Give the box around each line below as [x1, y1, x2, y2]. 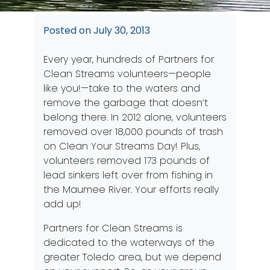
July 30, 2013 [93, 24, 150, 37]
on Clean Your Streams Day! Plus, [43, 139, 200, 153]
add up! [43, 197, 81, 211]
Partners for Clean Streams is [43, 221, 183, 235]
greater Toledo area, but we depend [43, 250, 221, 264]
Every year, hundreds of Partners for [43, 52, 214, 66]
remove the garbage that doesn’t [43, 96, 208, 110]
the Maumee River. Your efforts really [43, 183, 219, 196]
